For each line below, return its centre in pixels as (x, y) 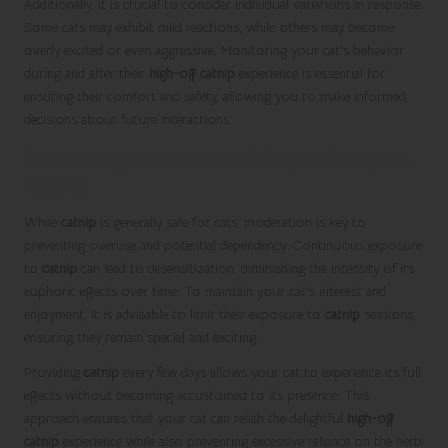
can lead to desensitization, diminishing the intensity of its (245, 268)
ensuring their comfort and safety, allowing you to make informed (215, 96)
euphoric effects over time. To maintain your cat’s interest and (205, 291)
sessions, (388, 314)
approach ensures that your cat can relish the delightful (185, 418)
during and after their (86, 73)
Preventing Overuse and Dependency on (217, 159)
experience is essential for (310, 73)
